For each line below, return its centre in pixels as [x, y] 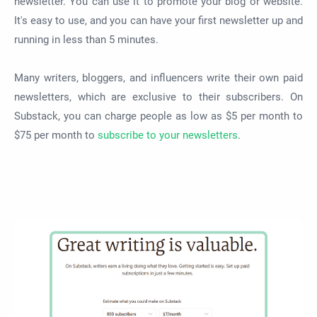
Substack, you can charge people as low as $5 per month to [158, 116]
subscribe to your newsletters [168, 135]
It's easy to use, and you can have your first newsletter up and [158, 20]
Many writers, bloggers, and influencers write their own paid [158, 77]
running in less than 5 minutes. [86, 39]
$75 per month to [56, 135]
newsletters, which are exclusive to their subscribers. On [158, 97]
